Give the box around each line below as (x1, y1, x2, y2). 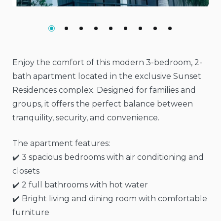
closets (12, 166, 39, 176)
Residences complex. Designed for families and (12, 85, 196, 95)
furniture (12, 208, 49, 217)
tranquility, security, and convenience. (12, 113, 159, 122)
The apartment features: (12, 139, 110, 148)
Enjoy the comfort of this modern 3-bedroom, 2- (12, 58, 202, 67)
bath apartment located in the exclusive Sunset (12, 72, 201, 81)
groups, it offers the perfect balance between (12, 99, 193, 109)
